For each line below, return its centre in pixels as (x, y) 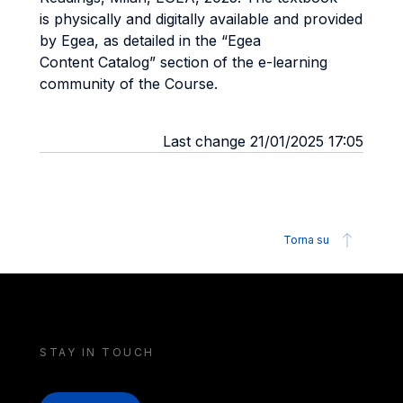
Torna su (306, 240)
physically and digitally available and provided (208, 19)
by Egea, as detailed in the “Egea (150, 40)
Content (69, 62)
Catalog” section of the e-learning (213, 62)
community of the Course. (129, 84)
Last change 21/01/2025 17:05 (263, 141)
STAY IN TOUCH (97, 352)
